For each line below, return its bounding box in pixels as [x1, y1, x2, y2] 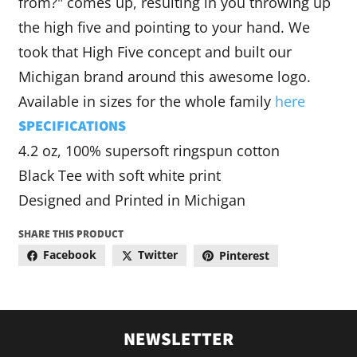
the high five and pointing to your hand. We [18, 17, 310, 37]
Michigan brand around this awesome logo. [18, 66, 311, 86]
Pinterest [218, 248, 269, 263]
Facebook [43, 248, 96, 263]
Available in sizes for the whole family [18, 91, 275, 111]
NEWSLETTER [124, 327, 233, 353]
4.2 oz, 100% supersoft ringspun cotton [18, 140, 280, 160]
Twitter [137, 248, 178, 263]
